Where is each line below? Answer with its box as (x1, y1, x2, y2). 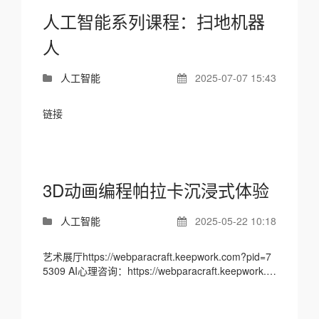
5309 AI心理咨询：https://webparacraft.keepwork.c (43, 263, 68, 278)
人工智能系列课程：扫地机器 (43, 9, 265, 33)
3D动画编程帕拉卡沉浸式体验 (43, 177, 269, 202)
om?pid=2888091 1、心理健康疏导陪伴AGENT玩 (43, 278, 125, 292)
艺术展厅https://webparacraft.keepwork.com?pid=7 (43, 249, 271, 263)
